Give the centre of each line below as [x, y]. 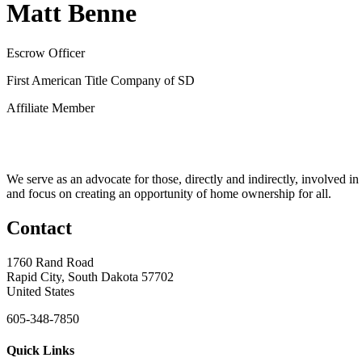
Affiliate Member [51, 107]
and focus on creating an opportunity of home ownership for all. [169, 193]
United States [40, 291]
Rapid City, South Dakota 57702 [90, 276]
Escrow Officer [46, 53]
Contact [39, 227]
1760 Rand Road [50, 262]
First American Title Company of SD [101, 80]
